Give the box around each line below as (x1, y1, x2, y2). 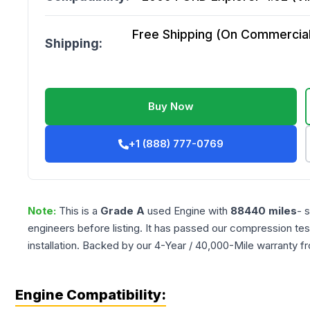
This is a (59, 204, 100, 217)
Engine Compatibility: (15, 286, 166, 303)
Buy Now (148, 100, 194, 113)
